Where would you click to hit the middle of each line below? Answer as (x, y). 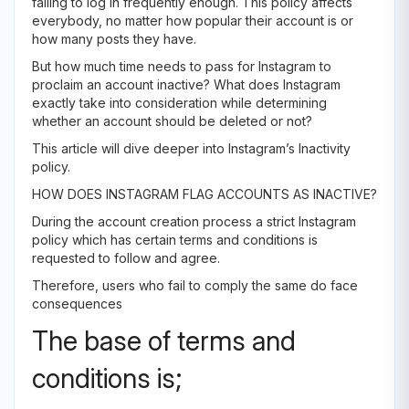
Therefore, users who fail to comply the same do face (195, 285)
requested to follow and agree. (126, 258)
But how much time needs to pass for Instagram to (182, 66)
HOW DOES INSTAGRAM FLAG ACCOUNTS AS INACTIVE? (204, 194)
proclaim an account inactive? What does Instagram (186, 84)
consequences (79, 304)
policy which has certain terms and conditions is (175, 240)
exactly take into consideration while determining (179, 103)
